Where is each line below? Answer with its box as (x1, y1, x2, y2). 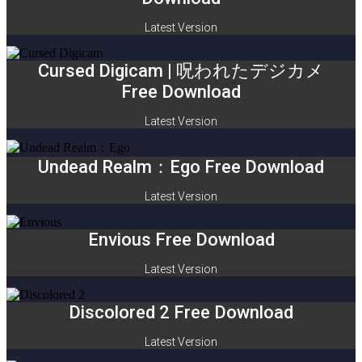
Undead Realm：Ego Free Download (38, 157, 324, 177)
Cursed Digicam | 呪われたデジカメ (38, 61, 324, 81)
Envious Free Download (87, 229, 275, 250)
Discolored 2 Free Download (69, 302, 293, 322)
